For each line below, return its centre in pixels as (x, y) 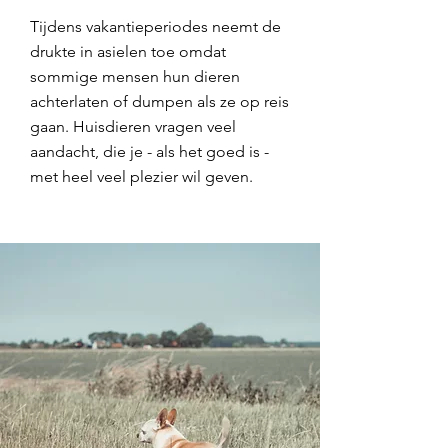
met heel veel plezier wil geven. (141, 176)
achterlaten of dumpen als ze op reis (159, 101)
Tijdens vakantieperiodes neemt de (155, 26)
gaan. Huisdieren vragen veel (133, 126)
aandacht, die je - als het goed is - (149, 151)
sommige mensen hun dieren (135, 76)
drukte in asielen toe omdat (128, 51)
